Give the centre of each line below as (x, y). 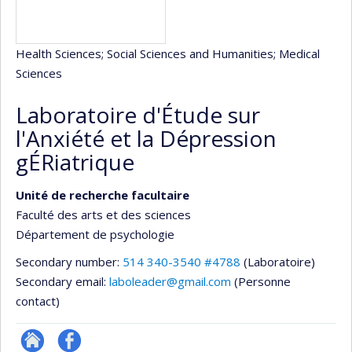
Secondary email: (62, 281)
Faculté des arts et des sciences (103, 214)
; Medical (297, 53)
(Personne (262, 281)
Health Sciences (59, 53)
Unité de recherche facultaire (103, 195)
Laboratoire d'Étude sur (138, 115)
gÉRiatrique (75, 162)
